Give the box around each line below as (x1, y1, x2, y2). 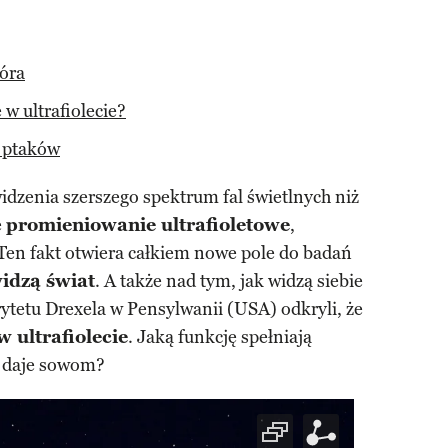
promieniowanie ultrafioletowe (6, 214, 290, 236)
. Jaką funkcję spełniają (128, 326, 312, 348)
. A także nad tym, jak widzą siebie (95, 270, 363, 292)
